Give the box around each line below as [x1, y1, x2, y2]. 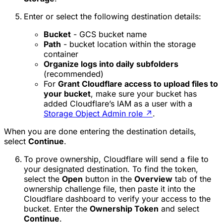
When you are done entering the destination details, [4, 126, 196, 136]
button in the [83, 173, 134, 184]
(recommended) [44, 68, 104, 79]
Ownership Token [90, 203, 159, 214]
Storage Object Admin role [44, 108, 143, 118]
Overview [134, 173, 172, 184]
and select [159, 203, 199, 214]
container [44, 49, 78, 59]
